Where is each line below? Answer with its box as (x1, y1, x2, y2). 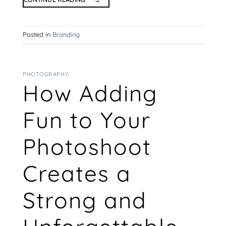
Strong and (23, 186, 147, 214)
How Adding (23, 79, 157, 107)
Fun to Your (23, 105, 151, 134)
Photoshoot (23, 132, 151, 160)
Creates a (23, 159, 131, 187)
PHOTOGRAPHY (23, 71, 69, 78)
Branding (52, 30, 80, 39)
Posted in (23, 30, 52, 39)
